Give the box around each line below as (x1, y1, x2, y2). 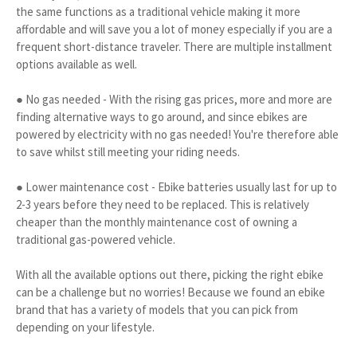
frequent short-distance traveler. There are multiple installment (16, 38, 332, 54)
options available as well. (16, 56, 137, 72)
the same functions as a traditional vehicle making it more (16, 3, 300, 19)
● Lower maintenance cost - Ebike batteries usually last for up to (16, 178, 337, 194)
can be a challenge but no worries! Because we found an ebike (16, 284, 325, 300)
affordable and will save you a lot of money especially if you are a (16, 21, 332, 37)
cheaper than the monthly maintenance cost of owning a (16, 214, 297, 229)
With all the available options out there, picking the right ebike (16, 266, 324, 282)
